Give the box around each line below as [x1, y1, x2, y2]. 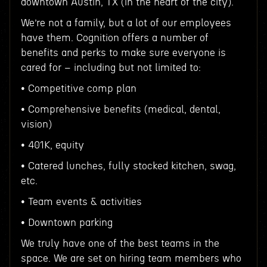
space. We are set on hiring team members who [20, 253, 241, 263]
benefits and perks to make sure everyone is [20, 48, 226, 58]
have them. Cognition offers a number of [20, 33, 209, 43]
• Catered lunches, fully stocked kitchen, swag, [20, 161, 236, 171]
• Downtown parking [20, 218, 113, 228]
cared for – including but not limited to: [20, 63, 201, 73]
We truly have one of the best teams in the [20, 238, 219, 249]
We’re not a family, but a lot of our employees [20, 18, 231, 28]
